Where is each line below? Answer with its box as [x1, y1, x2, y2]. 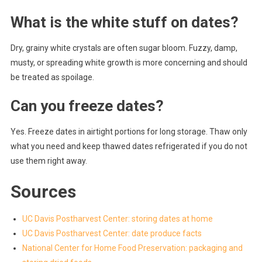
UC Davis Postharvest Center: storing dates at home [22, 214, 213, 224]
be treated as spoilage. [10, 73, 94, 82]
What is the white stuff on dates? [10, 13, 239, 32]
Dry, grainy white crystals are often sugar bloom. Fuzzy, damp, [10, 43, 237, 53]
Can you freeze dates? [10, 97, 164, 115]
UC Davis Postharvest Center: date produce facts [22, 229, 202, 239]
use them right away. [10, 156, 87, 166]
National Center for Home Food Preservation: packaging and [22, 243, 243, 253]
